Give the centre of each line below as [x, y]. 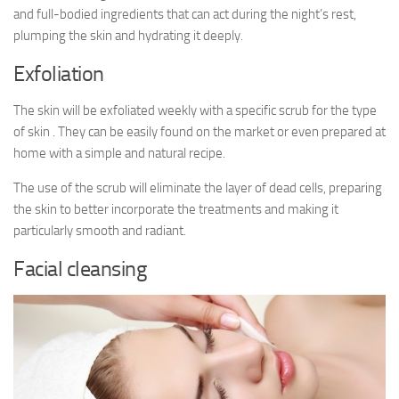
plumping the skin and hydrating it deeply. [128, 36]
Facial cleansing [80, 269]
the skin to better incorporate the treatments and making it [176, 209]
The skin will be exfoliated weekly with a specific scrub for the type [195, 110]
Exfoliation [59, 73]
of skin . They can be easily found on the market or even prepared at [199, 132]
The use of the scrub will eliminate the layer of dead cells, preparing [198, 188]
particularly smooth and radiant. [100, 231]
